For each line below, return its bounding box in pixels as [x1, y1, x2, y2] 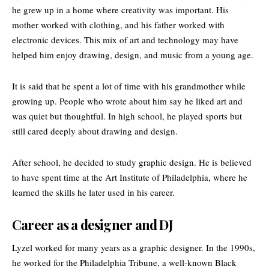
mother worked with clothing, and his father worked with [12, 18, 225, 31]
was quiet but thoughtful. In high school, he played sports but [12, 109, 242, 122]
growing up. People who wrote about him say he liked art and [12, 94, 243, 107]
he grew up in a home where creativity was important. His [12, 3, 229, 16]
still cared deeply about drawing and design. [12, 124, 178, 137]
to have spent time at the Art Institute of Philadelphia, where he [12, 171, 247, 183]
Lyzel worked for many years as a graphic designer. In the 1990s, [12, 241, 255, 254]
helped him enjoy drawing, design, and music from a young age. [12, 48, 253, 61]
